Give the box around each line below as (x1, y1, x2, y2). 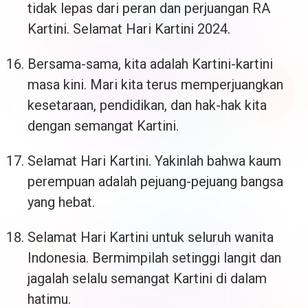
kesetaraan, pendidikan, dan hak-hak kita (27, 97, 267, 114)
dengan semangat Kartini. (27, 118, 179, 135)
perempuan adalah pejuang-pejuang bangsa (27, 173, 283, 190)
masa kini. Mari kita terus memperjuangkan (27, 76, 283, 93)
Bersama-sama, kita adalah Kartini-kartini (27, 56, 273, 73)
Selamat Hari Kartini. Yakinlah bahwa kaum (27, 153, 281, 170)
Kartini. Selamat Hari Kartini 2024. (27, 21, 230, 38)
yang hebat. (27, 194, 95, 211)
